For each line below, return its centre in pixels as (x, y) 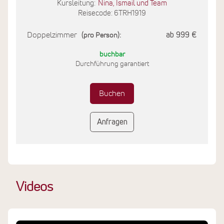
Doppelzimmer (53, 35)
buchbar (112, 55)
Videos (34, 188)
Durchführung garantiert (112, 64)
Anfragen (112, 122)
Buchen (112, 94)
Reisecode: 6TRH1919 (112, 13)
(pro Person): (101, 36)
